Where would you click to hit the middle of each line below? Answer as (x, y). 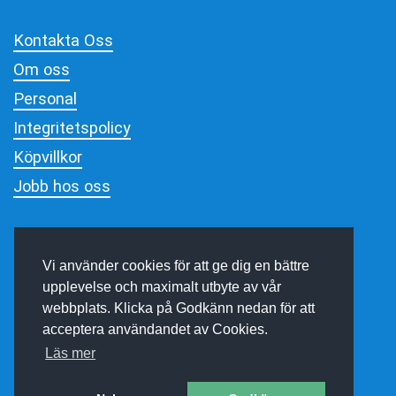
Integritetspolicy (72, 127)
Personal (45, 98)
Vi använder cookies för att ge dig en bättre (176, 266)
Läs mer (71, 354)
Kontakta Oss (63, 40)
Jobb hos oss (62, 186)
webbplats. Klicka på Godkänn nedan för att (179, 308)
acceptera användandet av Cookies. (155, 330)
